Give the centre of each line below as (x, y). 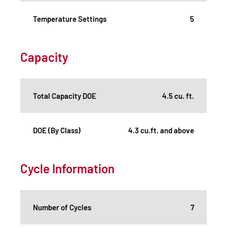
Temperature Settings (70, 18)
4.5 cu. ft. (178, 96)
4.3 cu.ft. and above (161, 130)
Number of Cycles (62, 207)
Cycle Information (67, 168)
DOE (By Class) (57, 130)
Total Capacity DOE (65, 96)
